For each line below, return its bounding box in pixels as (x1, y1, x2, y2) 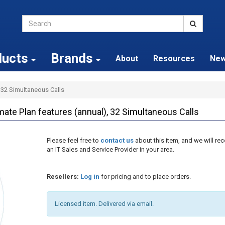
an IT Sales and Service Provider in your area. (46, 145, 174, 153)
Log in (80, 172, 99, 180)
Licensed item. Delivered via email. (54, 199, 154, 207)
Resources (153, 54, 195, 63)
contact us (100, 136, 134, 144)
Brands (50, 51, 96, 66)
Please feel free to (46, 136, 100, 144)
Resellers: (46, 172, 79, 180)
